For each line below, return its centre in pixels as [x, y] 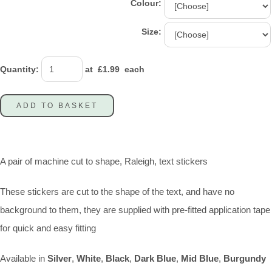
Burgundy [245, 258]
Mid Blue [200, 258]
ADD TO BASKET [57, 106]
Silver [59, 258]
